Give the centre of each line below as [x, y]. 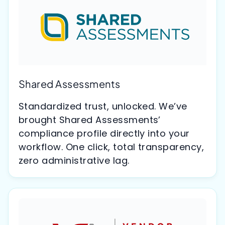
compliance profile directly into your [104, 134]
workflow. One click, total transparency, [111, 147]
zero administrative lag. [74, 161]
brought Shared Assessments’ [90, 120]
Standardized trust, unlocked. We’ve [103, 106]
